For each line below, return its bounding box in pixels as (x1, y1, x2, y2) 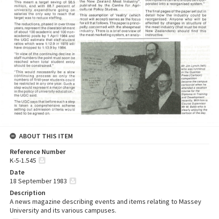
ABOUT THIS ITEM (19, 131, 73, 141)
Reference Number (10, 147, 66, 156)
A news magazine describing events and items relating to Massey (10, 197, 201, 206)
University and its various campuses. (10, 206, 116, 215)
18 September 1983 (10, 176, 67, 186)
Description (10, 188, 45, 197)
